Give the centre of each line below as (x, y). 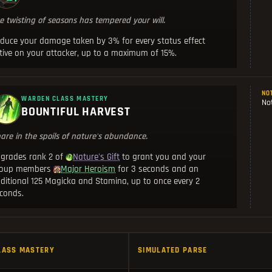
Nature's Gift (97, 157)
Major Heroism (88, 169)
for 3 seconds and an (157, 169)
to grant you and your (163, 157)
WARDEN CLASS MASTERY (65, 99)
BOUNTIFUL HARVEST (76, 112)
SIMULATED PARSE (173, 250)
